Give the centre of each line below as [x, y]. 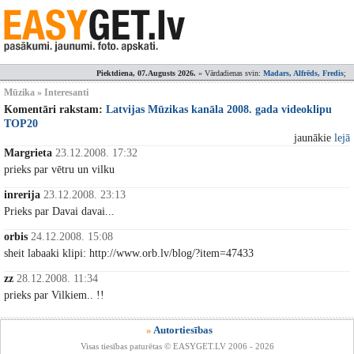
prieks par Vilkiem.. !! [54, 295]
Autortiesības [183, 330]
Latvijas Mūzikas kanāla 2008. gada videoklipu [219, 109]
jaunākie [314, 138]
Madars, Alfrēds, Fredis [303, 73]
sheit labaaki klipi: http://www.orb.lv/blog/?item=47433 [129, 253]
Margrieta [28, 153]
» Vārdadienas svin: [230, 73]
